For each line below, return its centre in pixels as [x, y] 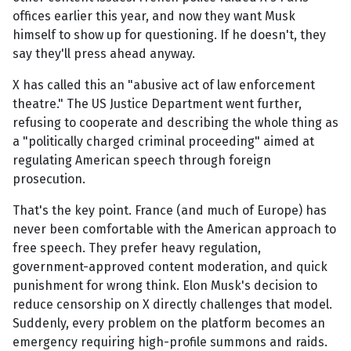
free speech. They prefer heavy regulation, [137, 248]
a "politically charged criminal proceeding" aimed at [163, 142]
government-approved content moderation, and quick [170, 267]
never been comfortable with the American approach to [174, 230]
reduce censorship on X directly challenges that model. [172, 305]
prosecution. [49, 179]
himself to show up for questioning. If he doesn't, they [169, 35]
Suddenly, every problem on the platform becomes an [169, 324]
